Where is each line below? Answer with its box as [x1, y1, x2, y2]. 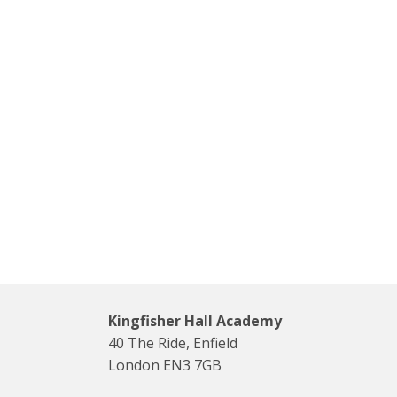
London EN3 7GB [108, 354, 222, 375]
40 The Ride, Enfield [108, 332, 237, 353]
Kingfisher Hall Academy [108, 310, 282, 331]
